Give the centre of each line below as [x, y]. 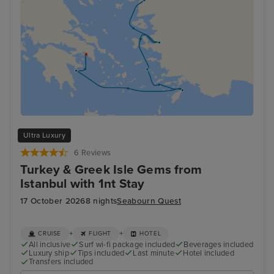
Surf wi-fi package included [127, 245]
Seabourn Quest [149, 202]
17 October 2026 [53, 202]
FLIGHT [100, 233]
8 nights [101, 202]
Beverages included [219, 245]
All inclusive [50, 245]
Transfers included [61, 262]
